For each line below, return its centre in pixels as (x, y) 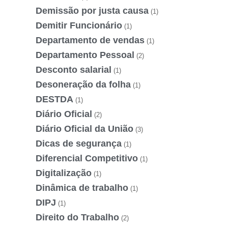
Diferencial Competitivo (87, 158)
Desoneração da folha (83, 84)
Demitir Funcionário (79, 25)
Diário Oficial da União (84, 129)
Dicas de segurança (79, 143)
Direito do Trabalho (77, 217)
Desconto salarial (74, 69)
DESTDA (54, 99)
